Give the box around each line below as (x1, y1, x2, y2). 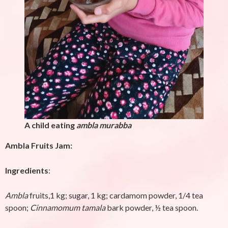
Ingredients (5, 165, 48, 175)
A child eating (24, 120, 76, 130)
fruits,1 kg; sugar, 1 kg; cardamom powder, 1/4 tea (28, 190, 203, 200)
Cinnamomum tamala (30, 203, 105, 212)
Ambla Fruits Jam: (5, 140, 72, 150)
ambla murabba (76, 120, 131, 130)
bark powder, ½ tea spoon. (107, 203, 198, 212)
